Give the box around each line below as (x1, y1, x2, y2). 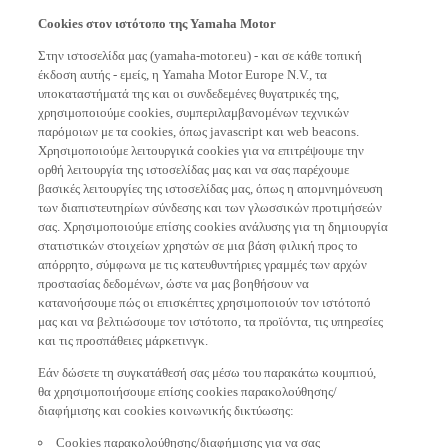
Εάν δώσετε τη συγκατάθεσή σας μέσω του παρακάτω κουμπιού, (38, 356, 377, 372)
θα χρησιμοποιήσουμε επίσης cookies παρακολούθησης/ (38, 375, 338, 391)
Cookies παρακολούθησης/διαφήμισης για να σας (56, 426, 321, 442)
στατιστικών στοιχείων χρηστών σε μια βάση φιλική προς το (38, 229, 359, 245)
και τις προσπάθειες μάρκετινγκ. (38, 324, 209, 340)
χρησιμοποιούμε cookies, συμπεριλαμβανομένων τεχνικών (38, 96, 350, 112)
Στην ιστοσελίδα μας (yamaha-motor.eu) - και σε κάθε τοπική (38, 39, 363, 55)
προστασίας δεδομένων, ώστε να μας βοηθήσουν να (38, 267, 310, 283)
